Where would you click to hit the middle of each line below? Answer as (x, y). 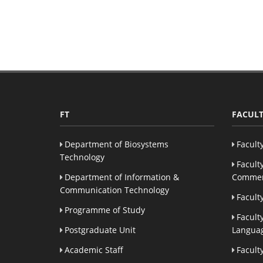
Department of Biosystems (117, 144)
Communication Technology (114, 190)
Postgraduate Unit (100, 230)
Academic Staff (94, 249)
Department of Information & (122, 177)
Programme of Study (105, 210)
